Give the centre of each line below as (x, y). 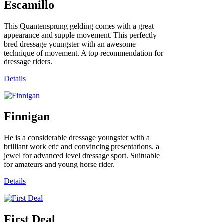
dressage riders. (28, 62)
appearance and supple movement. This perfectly (80, 35)
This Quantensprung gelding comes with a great (79, 26)
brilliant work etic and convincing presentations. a (82, 147)
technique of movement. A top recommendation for (83, 53)
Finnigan (27, 117)
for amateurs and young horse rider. (59, 165)
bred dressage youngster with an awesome (70, 44)
